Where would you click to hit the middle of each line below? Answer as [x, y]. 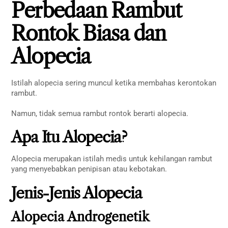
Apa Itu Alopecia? [69, 137]
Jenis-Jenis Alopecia [77, 193]
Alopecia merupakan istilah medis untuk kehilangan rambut [112, 159]
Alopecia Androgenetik [81, 217]
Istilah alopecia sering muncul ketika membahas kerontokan [114, 83]
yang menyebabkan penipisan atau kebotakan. [89, 169]
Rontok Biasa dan [89, 34]
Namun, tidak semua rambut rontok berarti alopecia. [100, 113]
